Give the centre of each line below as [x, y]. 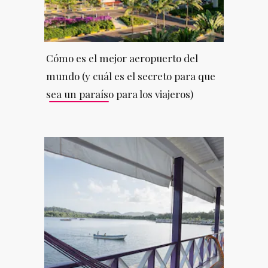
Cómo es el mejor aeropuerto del [122, 58]
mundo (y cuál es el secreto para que [130, 76]
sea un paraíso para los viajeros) [119, 94]
